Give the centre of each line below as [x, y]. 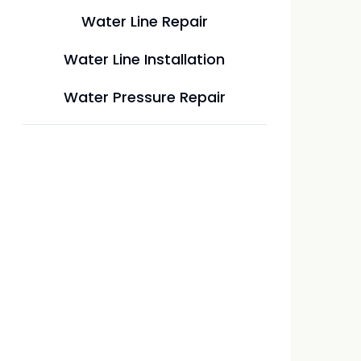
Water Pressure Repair [144, 97]
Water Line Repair [144, 21]
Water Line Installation [145, 59]
